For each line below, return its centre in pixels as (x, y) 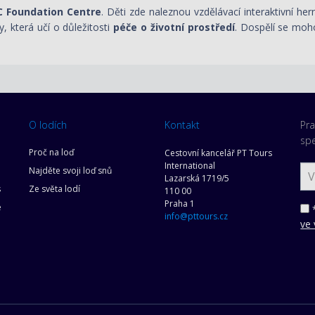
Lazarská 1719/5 (197, 178)
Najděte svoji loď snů (70, 171)
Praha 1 (179, 204)
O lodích (47, 125)
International (189, 166)
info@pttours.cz (196, 216)
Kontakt (182, 125)
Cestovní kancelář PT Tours (218, 153)
